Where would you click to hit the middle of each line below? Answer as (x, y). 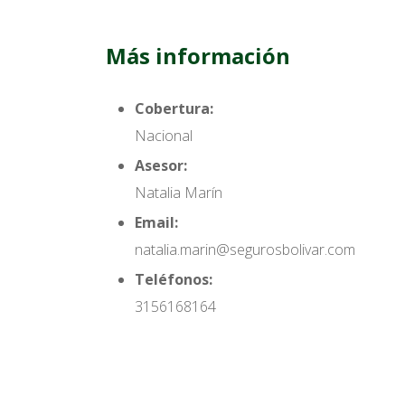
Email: (156, 222)
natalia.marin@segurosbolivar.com (245, 250)
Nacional (164, 136)
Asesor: (161, 165)
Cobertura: (174, 108)
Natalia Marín (179, 193)
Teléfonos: (174, 279)
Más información (198, 56)
